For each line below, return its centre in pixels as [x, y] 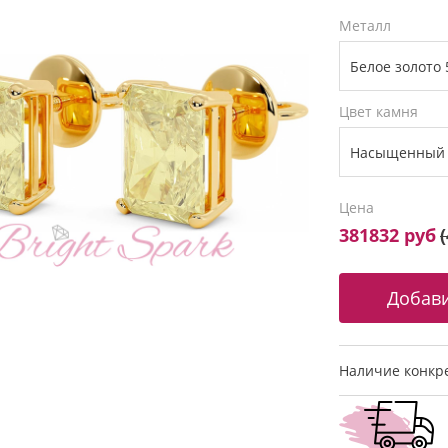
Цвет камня [378, 111]
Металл [365, 25]
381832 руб [387, 234]
